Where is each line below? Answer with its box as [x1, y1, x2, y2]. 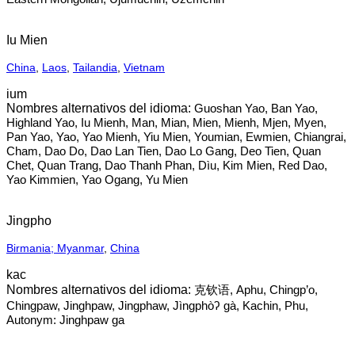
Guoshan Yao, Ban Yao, [194, 101, 318, 115]
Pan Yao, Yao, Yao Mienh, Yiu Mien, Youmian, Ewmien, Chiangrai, [6, 130, 346, 143]
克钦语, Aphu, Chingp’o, [194, 283, 318, 296]
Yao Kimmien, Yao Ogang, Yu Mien [6, 173, 188, 186]
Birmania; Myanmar [6, 242, 104, 254]
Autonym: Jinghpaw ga [6, 313, 124, 326]
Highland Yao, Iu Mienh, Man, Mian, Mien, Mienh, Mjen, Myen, [6, 116, 326, 129]
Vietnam [124, 61, 165, 74]
